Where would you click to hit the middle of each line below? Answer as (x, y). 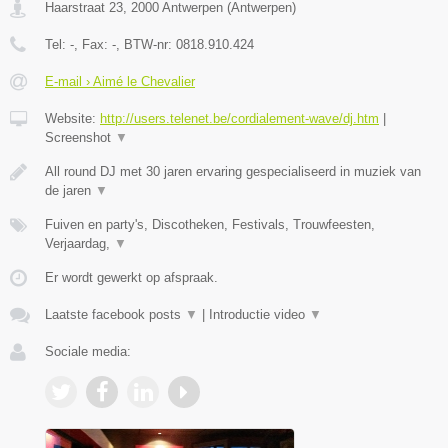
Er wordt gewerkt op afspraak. (131, 277)
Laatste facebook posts (115, 314)
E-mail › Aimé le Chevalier (120, 81)
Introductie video (259, 314)
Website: (72, 118)
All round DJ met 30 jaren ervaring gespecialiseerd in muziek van (233, 171)
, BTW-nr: (146, 44)
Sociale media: (88, 351)
